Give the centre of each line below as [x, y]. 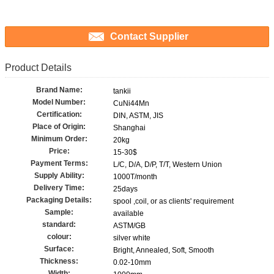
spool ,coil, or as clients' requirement [173, 202]
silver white [132, 238]
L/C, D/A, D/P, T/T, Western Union [168, 165]
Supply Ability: [59, 176]
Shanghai [129, 128]
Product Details [38, 68]
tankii [122, 91]
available [128, 214]
